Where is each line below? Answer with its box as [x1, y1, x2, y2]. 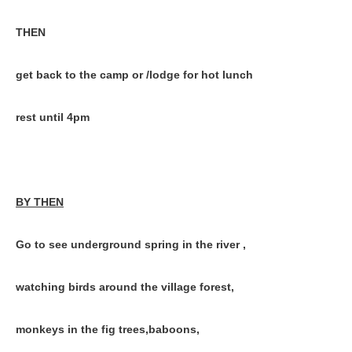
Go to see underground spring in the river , [16, 238, 246, 251]
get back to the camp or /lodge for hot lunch [16, 68, 253, 81]
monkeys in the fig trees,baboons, [16, 323, 200, 335]
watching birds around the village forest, [16, 280, 234, 293]
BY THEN [16, 196, 64, 208]
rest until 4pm [16, 111, 90, 123]
